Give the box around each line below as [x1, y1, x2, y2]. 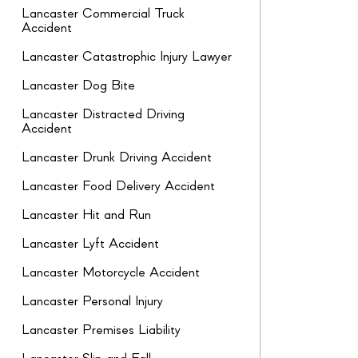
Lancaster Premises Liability [22, 324, 181, 337]
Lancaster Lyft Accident [22, 237, 159, 251]
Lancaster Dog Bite [22, 79, 135, 93]
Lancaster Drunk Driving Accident [22, 151, 212, 165]
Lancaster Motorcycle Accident [22, 266, 200, 280]
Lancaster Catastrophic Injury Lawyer [22, 50, 232, 64]
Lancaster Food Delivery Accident [22, 180, 215, 193]
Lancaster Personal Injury [22, 295, 163, 308]
